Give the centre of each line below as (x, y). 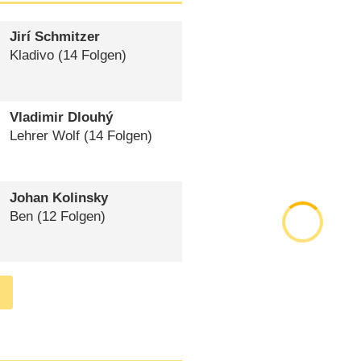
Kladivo (31, 56)
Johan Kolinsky (58, 197)
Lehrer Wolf (44, 136)
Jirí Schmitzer (54, 37)
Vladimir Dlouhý (61, 118)
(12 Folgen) (69, 216)
